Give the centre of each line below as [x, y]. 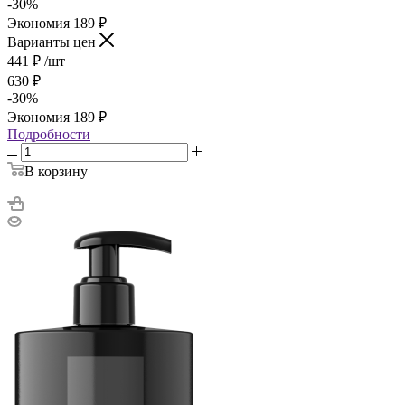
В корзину [56, 171]
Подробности [49, 134]
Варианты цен [53, 42]
